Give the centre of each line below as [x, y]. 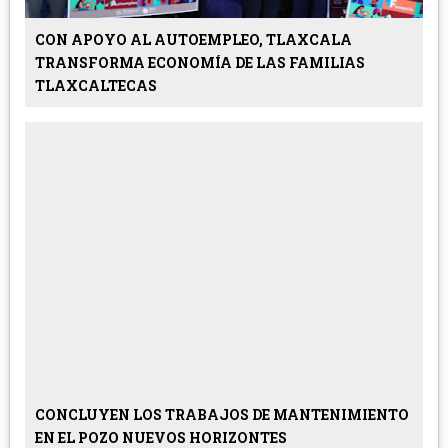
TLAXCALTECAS [95, 86]
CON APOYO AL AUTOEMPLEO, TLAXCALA [193, 40]
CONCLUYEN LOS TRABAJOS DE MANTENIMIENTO [221, 415]
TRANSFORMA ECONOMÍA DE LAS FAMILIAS [199, 63]
